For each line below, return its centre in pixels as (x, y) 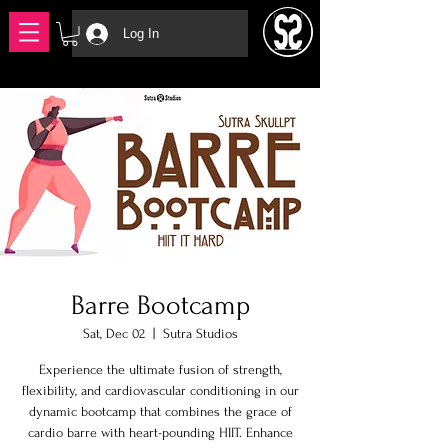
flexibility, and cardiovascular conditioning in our (160, 390)
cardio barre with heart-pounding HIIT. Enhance (160, 432)
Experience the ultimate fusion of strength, (160, 369)
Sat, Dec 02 (113, 333)
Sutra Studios (200, 333)
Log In (140, 33)
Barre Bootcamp (160, 305)
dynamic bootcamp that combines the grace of (160, 411)
